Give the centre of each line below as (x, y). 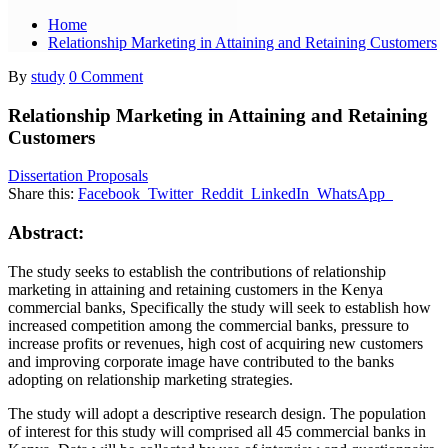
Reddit (222, 194)
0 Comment (106, 76)
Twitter (170, 194)
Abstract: (46, 232)
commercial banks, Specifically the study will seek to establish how (219, 307)
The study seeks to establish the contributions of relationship (197, 271)
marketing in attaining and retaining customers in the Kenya (195, 289)
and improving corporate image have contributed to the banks (201, 361)
